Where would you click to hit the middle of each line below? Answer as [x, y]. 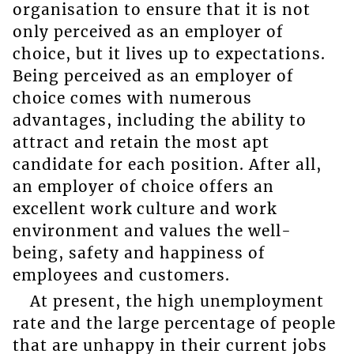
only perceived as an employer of [148, 32]
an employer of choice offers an [143, 187]
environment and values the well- [152, 231]
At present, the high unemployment [177, 301]
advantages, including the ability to [159, 121]
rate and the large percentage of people [174, 323]
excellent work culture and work [144, 209]
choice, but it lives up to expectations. [169, 54]
